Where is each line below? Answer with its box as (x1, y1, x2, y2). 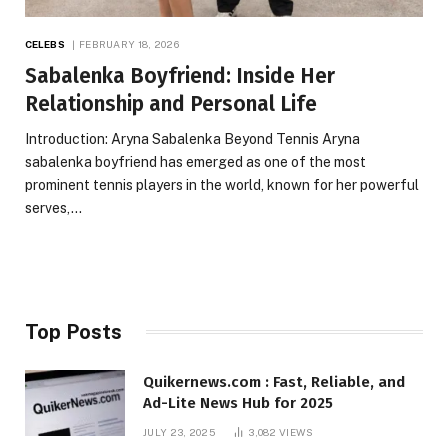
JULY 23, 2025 (143, 425, 215, 438)
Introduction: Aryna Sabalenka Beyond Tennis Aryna (25, 130, 360, 147)
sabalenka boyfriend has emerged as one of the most (25, 153, 366, 170)
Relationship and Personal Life (25, 90, 317, 117)
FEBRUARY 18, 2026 (78, 37, 180, 50)
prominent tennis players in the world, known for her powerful (25, 176, 419, 193)
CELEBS (25, 37, 65, 50)
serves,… (25, 199, 82, 216)
